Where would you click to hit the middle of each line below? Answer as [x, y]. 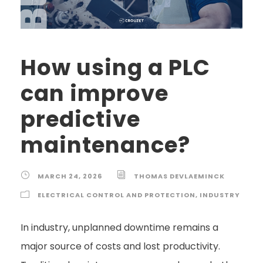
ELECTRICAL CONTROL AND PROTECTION [117, 195]
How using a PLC [115, 68]
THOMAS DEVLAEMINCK [179, 176]
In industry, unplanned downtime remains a [119, 228]
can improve [95, 94]
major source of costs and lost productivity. [120, 247]
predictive [80, 119]
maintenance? [105, 145]
